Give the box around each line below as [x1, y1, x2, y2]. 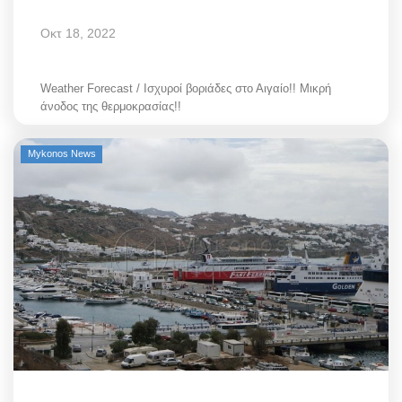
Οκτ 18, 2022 [40, 26, 116, 40]
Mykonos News [27, 148, 96, 159]
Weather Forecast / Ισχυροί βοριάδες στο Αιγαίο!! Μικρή [40, 82, 331, 95]
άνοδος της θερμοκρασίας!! [40, 100, 181, 113]
